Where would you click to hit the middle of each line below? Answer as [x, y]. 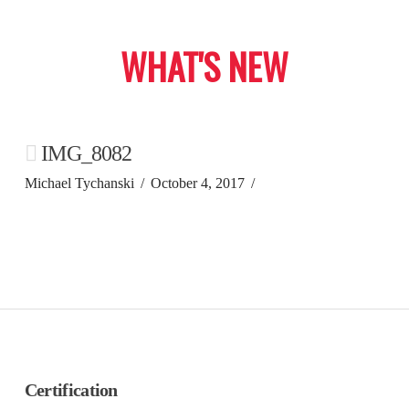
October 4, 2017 [198, 184]
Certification [71, 390]
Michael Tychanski [79, 184]
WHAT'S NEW [204, 66]
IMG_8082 [84, 154]
